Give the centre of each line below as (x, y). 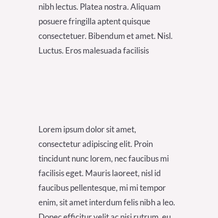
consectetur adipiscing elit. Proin (96, 144)
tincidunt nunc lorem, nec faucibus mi (104, 158)
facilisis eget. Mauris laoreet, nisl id (100, 173)
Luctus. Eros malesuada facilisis (94, 50)
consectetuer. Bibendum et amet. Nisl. (106, 36)
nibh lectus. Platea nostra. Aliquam (100, 6)
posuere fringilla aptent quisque (94, 21)
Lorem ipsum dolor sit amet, (87, 129)
